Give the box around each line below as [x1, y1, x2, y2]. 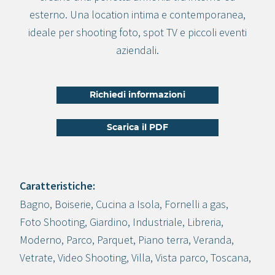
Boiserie [55, 197, 91, 211]
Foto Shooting [20, 215, 85, 229]
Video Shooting [58, 250, 126, 265]
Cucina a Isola [96, 197, 160, 211]
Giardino [90, 215, 128, 229]
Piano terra [138, 233, 188, 247]
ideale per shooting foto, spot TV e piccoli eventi [28, 25, 247, 39]
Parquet [97, 233, 133, 247]
